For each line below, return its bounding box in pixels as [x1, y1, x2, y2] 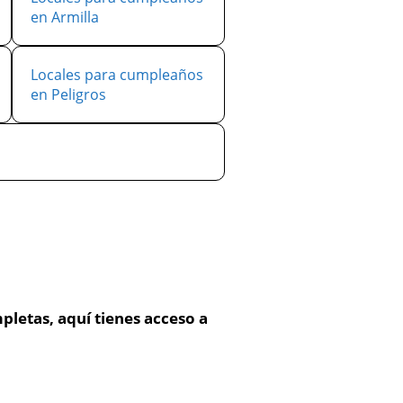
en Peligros [31, 85, 106, 104]
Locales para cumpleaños [31, 65, 203, 85]
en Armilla [31, 7, 99, 27]
